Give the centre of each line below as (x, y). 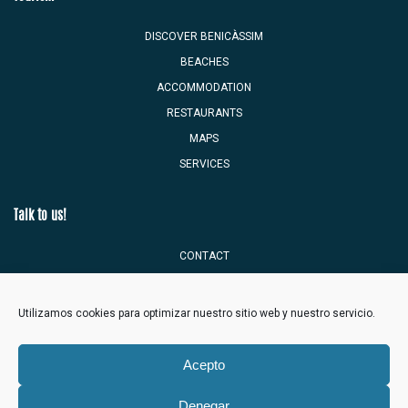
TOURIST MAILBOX (204, 281)
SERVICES (204, 164)
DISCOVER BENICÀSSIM (204, 37)
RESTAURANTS (204, 113)
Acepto (204, 364)
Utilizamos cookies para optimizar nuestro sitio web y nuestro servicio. (197, 313)
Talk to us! (40, 216)
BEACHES (204, 62)
